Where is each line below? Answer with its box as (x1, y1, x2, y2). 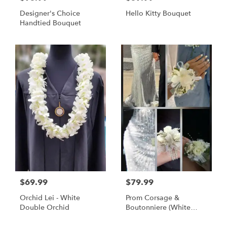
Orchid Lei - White (20, 193, 80, 203)
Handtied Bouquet (20, 18, 81, 28)
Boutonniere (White (126, 202, 191, 212)
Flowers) (126, 212, 154, 222)
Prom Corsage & (126, 193, 179, 203)
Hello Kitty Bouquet (126, 9, 191, 19)
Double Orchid (20, 202, 69, 212)
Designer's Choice (20, 9, 80, 19)
